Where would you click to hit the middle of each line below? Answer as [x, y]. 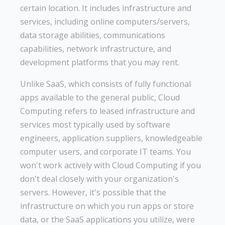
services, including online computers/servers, [105, 21]
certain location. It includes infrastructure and [106, 8]
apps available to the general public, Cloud [100, 97]
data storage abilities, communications [93, 35]
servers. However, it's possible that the [93, 192]
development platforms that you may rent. [100, 62]
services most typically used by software [95, 124]
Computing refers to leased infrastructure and [107, 111]
